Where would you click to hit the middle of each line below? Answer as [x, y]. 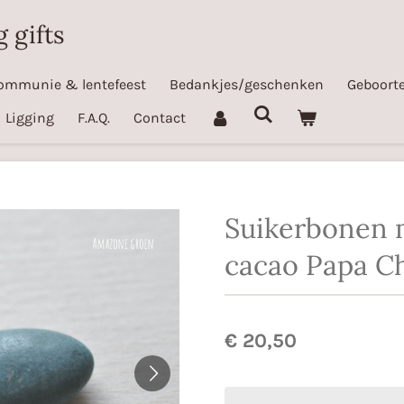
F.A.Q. [94, 118]
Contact [160, 118]
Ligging [30, 118]
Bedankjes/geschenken [247, 84]
